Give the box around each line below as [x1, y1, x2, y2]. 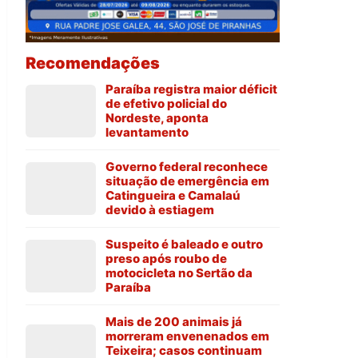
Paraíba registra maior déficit [105, 82, 277, 97]
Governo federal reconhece [105, 159, 268, 175]
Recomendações [26, 54, 160, 74]
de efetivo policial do [105, 96, 227, 112]
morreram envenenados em [105, 328, 269, 344]
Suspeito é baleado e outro [105, 237, 263, 253]
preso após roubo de [105, 251, 227, 267]
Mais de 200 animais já [105, 314, 242, 330]
